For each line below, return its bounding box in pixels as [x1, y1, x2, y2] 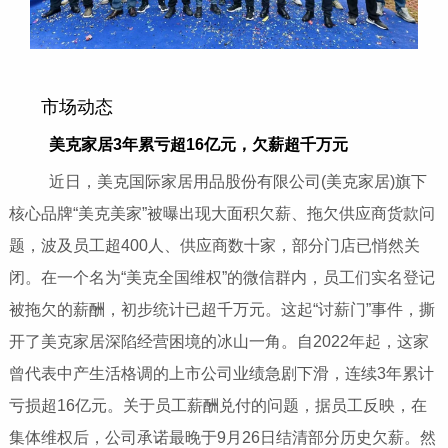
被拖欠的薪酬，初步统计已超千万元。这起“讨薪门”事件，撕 [8, 301, 435, 319]
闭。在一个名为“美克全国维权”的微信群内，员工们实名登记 [8, 269, 435, 287]
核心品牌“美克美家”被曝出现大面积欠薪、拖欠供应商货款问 [8, 205, 435, 223]
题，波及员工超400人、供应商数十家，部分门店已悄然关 [8, 237, 420, 255]
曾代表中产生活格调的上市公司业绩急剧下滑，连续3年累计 [8, 365, 434, 383]
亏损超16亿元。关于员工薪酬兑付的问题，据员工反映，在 [8, 397, 427, 415]
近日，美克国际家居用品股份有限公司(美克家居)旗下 [16, 173, 427, 191]
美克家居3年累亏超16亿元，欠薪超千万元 [48, 136, 348, 154]
